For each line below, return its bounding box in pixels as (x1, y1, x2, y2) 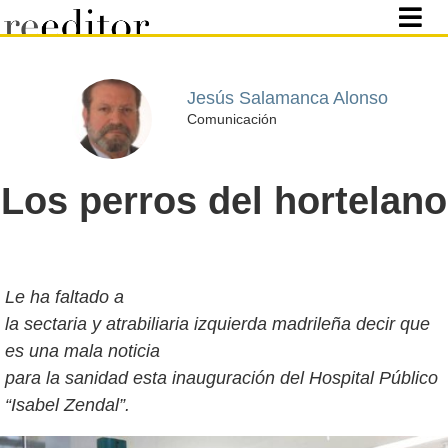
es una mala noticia (5, 341, 160, 361)
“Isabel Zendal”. (5, 395, 130, 415)
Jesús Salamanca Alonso (186, 87, 388, 108)
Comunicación (186, 110, 277, 127)
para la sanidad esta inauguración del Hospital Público (5, 368, 438, 388)
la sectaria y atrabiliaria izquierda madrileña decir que (5, 314, 430, 334)
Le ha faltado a (5, 287, 124, 307)
